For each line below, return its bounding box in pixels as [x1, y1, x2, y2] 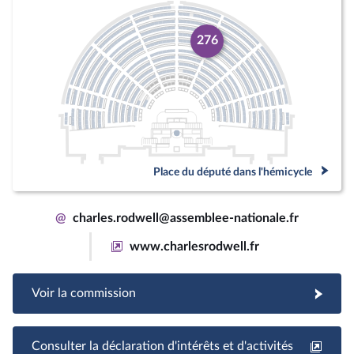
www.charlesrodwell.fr [129, 239, 259, 253]
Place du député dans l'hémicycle [153, 165, 312, 178]
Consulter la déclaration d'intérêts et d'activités [32, 339, 293, 352]
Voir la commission [32, 286, 136, 299]
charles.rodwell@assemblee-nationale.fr [73, 211, 299, 224]
